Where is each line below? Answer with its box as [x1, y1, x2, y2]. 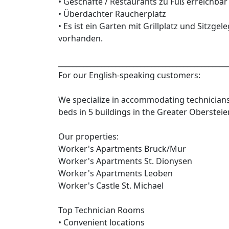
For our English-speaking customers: [58, 70, 200, 81]
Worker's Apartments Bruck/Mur [58, 143, 186, 155]
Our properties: [58, 131, 119, 143]
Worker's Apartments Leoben [58, 168, 173, 179]
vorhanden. [58, 33, 103, 44]
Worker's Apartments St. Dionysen [58, 155, 192, 167]
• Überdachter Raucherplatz [58, 8, 166, 20]
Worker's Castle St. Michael [58, 180, 164, 192]
